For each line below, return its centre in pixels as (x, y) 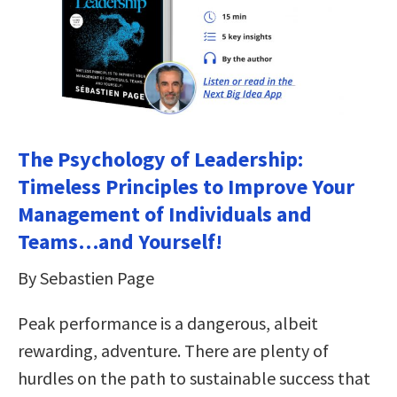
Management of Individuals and (165, 214)
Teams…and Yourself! (120, 241)
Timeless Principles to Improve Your (186, 186)
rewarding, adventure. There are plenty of (173, 350)
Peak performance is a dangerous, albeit (168, 323)
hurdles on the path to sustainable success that (194, 378)
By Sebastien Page (86, 277)
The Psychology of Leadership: (160, 159)
